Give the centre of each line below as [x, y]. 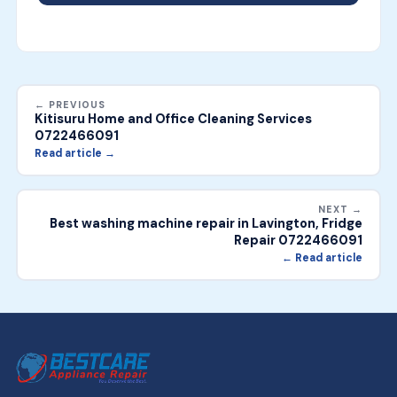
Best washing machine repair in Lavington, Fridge [206, 224]
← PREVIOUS [70, 105]
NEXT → [340, 210]
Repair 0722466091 [298, 241]
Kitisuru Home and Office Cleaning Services [174, 119]
